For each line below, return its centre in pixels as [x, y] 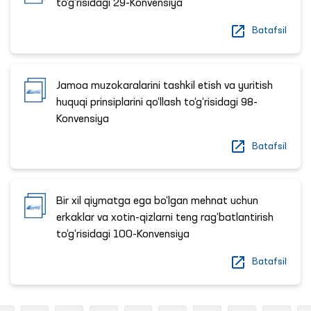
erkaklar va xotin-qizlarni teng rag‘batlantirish [165, 218]
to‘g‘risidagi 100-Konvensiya [123, 235]
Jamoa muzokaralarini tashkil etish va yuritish [165, 86]
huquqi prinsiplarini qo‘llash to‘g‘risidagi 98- [157, 102]
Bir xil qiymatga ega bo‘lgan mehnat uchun [158, 202]
